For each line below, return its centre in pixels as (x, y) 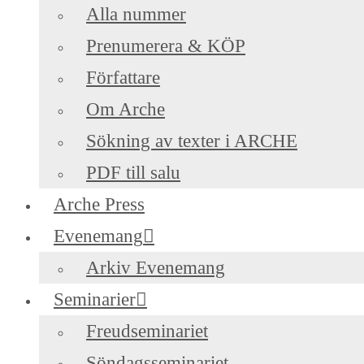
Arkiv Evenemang (156, 268)
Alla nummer (136, 15)
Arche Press (99, 205)
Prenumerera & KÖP (166, 46)
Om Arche (126, 110)
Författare (123, 78)
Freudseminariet (147, 331)
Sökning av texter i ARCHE (192, 141)
